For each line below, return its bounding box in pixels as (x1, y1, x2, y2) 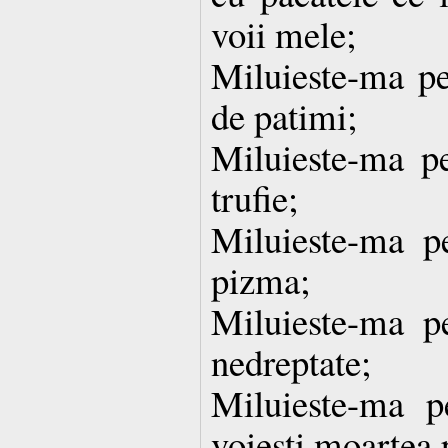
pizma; (211, 254, 310, 304)
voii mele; (211, 8, 356, 58)
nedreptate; (211, 336, 371, 386)
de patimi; (211, 90, 357, 140)
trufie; (211, 172, 298, 222)
